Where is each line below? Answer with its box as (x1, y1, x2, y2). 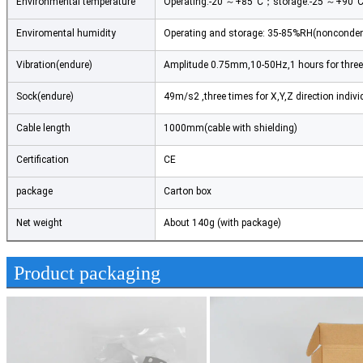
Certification (16, 154, 69, 166)
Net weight (16, 217, 62, 229)
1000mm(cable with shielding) (164, 122, 297, 135)
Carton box (164, 186, 211, 198)
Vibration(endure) (16, 59, 92, 71)
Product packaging (14, 263, 160, 284)
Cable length (16, 122, 70, 135)
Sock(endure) (16, 91, 74, 103)
